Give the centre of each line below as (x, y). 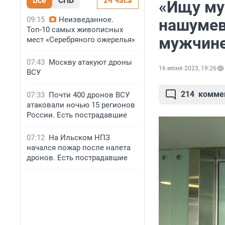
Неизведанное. (86, 20)
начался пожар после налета (79, 148)
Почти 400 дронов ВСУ (89, 95)
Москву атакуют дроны (90, 62)
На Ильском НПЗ (79, 138)
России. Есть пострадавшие (77, 115)
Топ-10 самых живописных (75, 30)
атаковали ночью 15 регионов (81, 105)
